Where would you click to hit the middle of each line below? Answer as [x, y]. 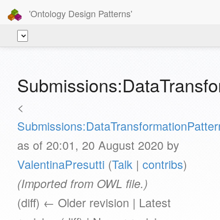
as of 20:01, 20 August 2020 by [98, 145]
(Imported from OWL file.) [82, 183]
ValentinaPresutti [61, 164]
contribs [163, 164]
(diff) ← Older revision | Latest [94, 202]
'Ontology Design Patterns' [79, 13]
